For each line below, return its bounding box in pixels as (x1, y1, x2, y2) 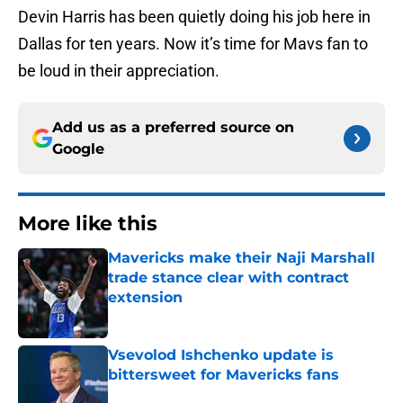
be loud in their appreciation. (18, 61, 219, 81)
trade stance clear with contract (108, 269, 349, 287)
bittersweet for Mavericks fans (108, 366, 339, 384)
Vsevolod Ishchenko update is (108, 346, 334, 364)
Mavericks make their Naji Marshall (108, 249, 375, 267)
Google (52, 140, 104, 158)
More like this (18, 211, 157, 237)
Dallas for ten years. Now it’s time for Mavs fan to (18, 34, 368, 54)
